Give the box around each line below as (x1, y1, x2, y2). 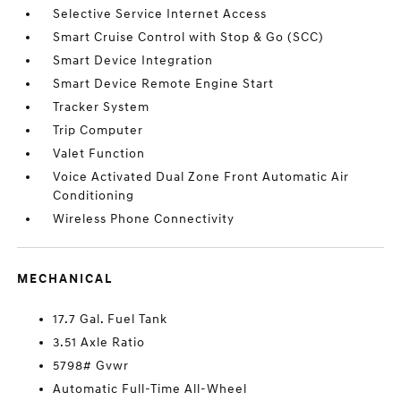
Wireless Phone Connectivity (53, 211, 235, 226)
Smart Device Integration (53, 53, 214, 68)
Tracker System (53, 99, 150, 115)
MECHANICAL (17, 271, 114, 286)
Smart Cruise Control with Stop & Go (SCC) (53, 30, 325, 45)
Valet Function (53, 146, 146, 161)
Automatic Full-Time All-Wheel (53, 381, 248, 397)
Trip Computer (53, 123, 144, 138)
